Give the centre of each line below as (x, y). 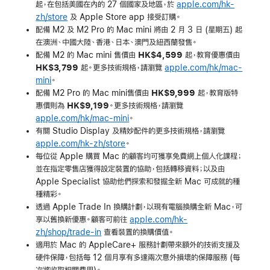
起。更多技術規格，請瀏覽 (122, 68)
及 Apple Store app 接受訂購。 (124, 17)
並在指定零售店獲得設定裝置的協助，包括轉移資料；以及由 (130, 169)
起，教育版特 (217, 93)
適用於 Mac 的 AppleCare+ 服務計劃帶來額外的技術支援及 (138, 245)
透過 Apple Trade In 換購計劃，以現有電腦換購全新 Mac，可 (139, 207)
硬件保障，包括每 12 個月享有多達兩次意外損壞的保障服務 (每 (138, 258)
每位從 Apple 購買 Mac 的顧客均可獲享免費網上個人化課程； (139, 156)
